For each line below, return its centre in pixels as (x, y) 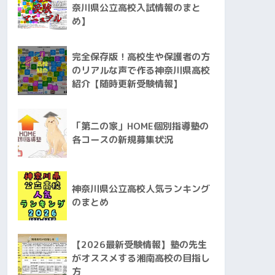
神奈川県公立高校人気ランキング (141, 188)
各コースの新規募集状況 (122, 139)
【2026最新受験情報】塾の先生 (139, 244)
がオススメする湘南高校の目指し (141, 258)
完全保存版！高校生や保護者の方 (141, 56)
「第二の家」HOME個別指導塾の (140, 126)
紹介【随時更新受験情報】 (127, 83)
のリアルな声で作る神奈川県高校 (141, 70)
